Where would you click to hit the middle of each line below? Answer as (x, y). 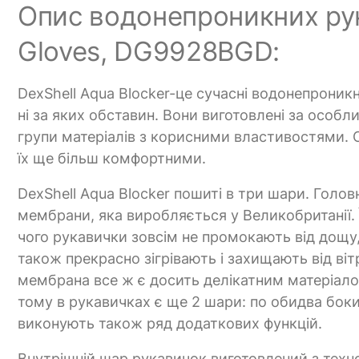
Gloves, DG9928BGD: (149, 52)
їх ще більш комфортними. (112, 159)
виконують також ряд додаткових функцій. (170, 324)
